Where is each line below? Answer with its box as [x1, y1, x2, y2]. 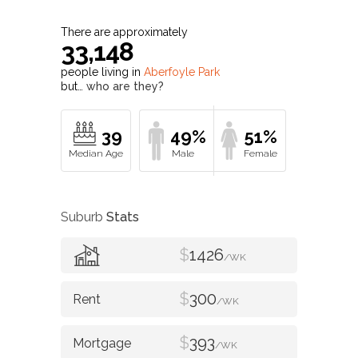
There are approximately [61, 26, 188, 39]
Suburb [61, 209, 106, 225]
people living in [61, 66, 144, 79]
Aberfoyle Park [144, 66, 220, 79]
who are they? [86, 80, 164, 93]
